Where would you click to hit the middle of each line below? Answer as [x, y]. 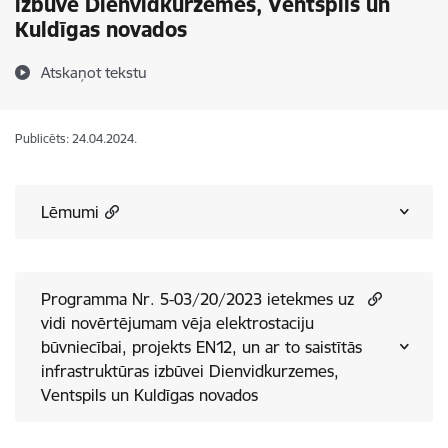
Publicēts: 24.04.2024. [76, 138]
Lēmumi [70, 212]
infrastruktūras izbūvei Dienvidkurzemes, [190, 371]
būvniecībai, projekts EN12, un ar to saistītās [86, 347]
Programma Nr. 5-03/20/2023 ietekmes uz [154, 299]
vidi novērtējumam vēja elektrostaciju [177, 323]
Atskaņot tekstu [94, 72]
